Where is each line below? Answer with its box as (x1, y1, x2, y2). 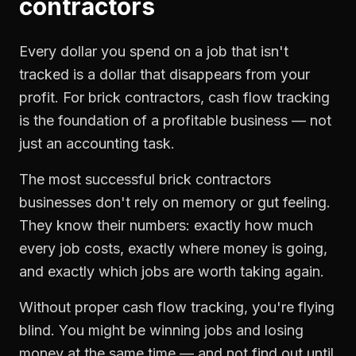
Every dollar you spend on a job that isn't (19, 43, 288, 60)
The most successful (19, 171, 159, 188)
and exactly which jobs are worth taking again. (19, 263, 324, 280)
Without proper (19, 299, 122, 315)
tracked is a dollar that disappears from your (19, 66, 310, 83)
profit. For (19, 89, 88, 106)
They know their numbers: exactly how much (19, 217, 313, 234)
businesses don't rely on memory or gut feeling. (19, 194, 331, 211)
